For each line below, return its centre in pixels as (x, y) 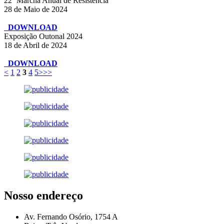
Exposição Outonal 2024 (43, 36)
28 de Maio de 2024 (36, 9)
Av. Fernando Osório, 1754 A (71, 216)
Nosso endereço (43, 195)
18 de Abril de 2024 (35, 45)
